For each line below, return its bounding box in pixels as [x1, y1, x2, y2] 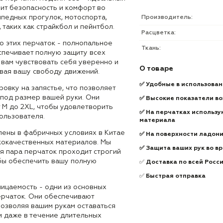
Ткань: [141, 45, 161, 51]
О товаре [139, 65, 173, 72]
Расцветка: [141, 30, 176, 36]
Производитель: [141, 14, 193, 20]
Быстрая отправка [144, 173, 207, 179]
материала [139, 117, 175, 123]
